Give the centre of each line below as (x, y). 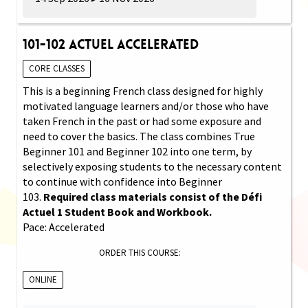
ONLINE (43, 279)
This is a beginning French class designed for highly (143, 90)
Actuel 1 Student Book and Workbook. (118, 211)
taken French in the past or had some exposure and (142, 121)
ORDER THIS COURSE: (140, 252)
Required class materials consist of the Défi (153, 196)
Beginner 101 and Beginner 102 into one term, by (137, 151)
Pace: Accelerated (64, 227)
